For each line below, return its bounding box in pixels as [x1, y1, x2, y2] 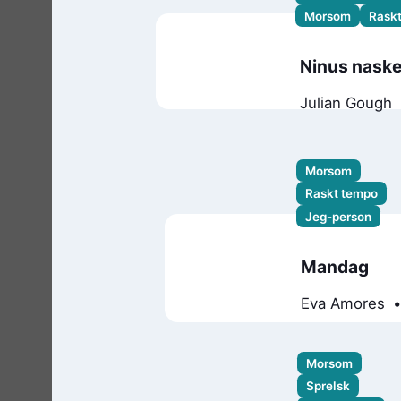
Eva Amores [301, 294, 386, 312]
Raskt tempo [304, 186, 378, 201]
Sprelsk [306, 379, 351, 394]
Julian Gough [300, 94, 393, 113]
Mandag [301, 255, 370, 277]
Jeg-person [304, 209, 371, 224]
